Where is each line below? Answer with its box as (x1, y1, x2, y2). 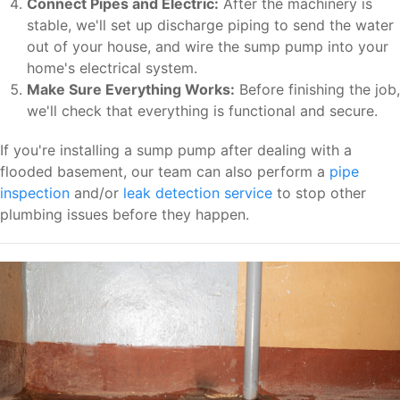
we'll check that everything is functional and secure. (27, 102, 378, 121)
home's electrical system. (27, 59, 197, 78)
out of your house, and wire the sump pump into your (27, 37, 388, 56)
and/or (70, 184, 123, 203)
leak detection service (123, 184, 272, 203)
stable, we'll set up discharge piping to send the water (27, 16, 394, 35)
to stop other (272, 184, 366, 203)
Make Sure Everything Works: (27, 80, 235, 99)
